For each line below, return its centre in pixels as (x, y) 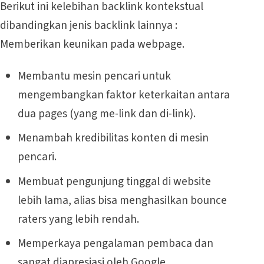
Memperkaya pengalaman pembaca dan (115, 244)
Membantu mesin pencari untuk (94, 76)
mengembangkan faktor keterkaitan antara (124, 95)
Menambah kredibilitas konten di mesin (113, 138)
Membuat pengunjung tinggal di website (114, 181)
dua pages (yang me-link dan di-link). (107, 113)
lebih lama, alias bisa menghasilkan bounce (122, 200)
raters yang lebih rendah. (78, 219)
